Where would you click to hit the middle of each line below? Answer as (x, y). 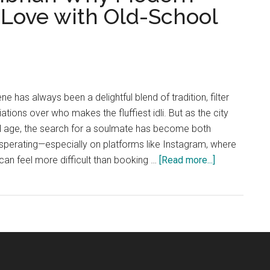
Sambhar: (234, 222)
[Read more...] (187, 160)
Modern (231, 254)
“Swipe (229, 175)
